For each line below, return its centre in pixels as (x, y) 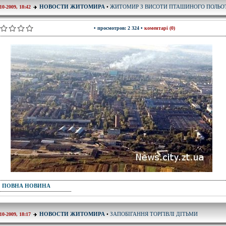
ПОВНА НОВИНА (26, 186)
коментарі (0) (160, 28)
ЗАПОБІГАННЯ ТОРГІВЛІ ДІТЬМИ (154, 214)
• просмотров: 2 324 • (119, 28)
